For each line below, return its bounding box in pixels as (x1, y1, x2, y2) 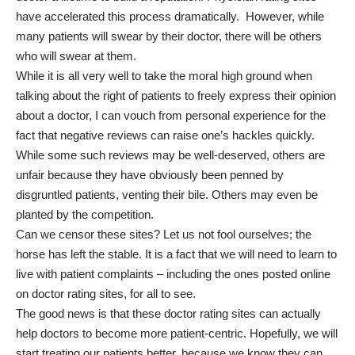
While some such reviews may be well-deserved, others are (16, 147, 325, 162)
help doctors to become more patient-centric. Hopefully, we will (16, 326, 338, 340)
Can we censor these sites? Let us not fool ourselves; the (16, 227, 311, 241)
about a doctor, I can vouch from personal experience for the (16, 108, 326, 122)
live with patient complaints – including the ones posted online (16, 266, 330, 281)
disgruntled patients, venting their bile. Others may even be (16, 187, 318, 201)
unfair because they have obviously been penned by (16, 167, 284, 181)
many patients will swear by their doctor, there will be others (16, 29, 322, 43)
